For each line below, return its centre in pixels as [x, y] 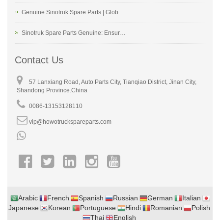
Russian [125, 198]
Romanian [166, 208]
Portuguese [98, 208]
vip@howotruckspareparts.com [70, 122]
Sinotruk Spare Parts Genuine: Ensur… [74, 33]
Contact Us [39, 60]
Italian [191, 198]
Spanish [91, 198]
